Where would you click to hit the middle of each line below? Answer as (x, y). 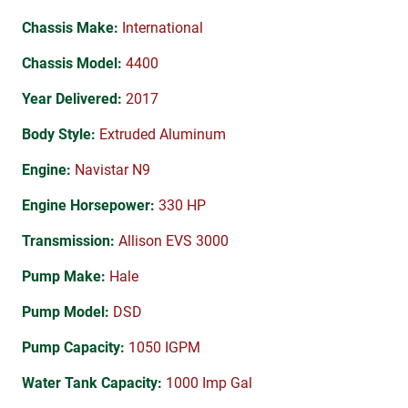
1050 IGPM (163, 347)
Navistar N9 (111, 169)
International (161, 27)
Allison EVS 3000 (172, 240)
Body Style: (59, 134)
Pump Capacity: (73, 347)
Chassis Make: (70, 27)
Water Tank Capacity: (92, 382)
